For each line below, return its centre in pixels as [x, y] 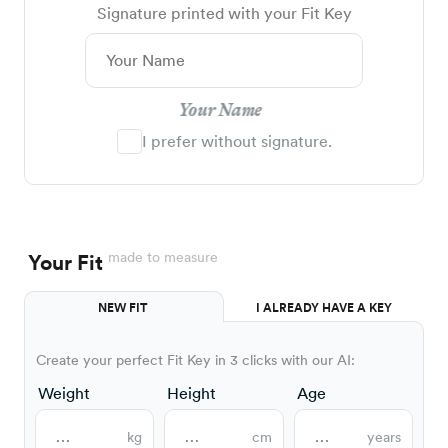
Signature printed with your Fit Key [224, 14]
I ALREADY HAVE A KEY [324, 308]
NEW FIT [124, 308]
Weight [64, 394]
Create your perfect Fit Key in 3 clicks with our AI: [195, 360]
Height [192, 394]
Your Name [220, 111]
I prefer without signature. [236, 142]
